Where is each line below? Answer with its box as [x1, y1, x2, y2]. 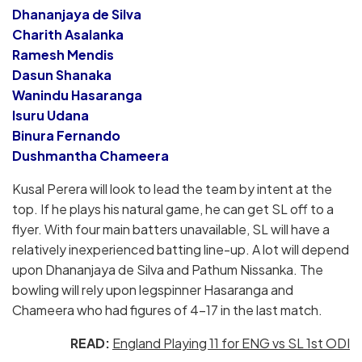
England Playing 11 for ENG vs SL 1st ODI [112, 335, 350, 352]
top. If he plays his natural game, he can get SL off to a [12, 200, 334, 218]
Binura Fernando [12, 127, 120, 145]
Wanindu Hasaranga [12, 86, 142, 104]
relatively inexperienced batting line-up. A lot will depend [12, 241, 349, 259]
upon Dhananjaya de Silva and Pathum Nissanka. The [12, 261, 323, 279]
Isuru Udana [12, 107, 89, 124]
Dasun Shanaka [12, 66, 112, 84]
